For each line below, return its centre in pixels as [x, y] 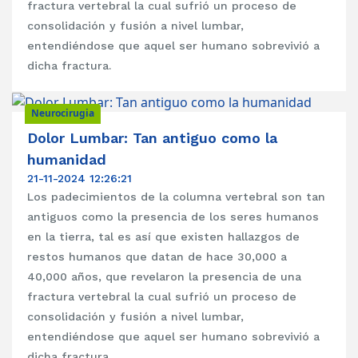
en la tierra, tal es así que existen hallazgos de [164, 237]
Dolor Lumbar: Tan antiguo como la [153, 138]
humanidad [67, 160]
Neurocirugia [63, 113]
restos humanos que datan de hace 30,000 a [157, 257]
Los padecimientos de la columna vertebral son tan [177, 197]
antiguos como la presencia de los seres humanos [173, 217]
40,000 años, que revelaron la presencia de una [165, 277]
